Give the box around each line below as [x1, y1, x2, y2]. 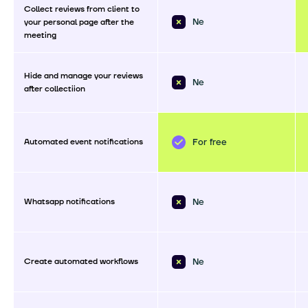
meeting [24, 29, 56, 41]
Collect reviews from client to [24, 3, 140, 15]
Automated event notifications [24, 135, 143, 148]
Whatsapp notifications [24, 195, 115, 208]
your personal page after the [24, 16, 134, 28]
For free [192, 135, 227, 148]
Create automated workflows [24, 255, 138, 267]
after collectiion [24, 82, 85, 95]
